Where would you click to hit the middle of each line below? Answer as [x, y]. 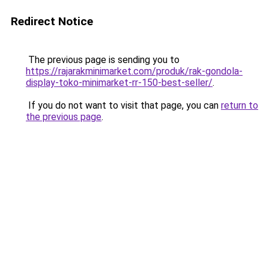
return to [240, 105]
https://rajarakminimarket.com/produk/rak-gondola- [134, 71]
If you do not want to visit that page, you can [123, 105]
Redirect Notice [52, 21]
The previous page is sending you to [103, 60]
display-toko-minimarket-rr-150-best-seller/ [119, 83]
